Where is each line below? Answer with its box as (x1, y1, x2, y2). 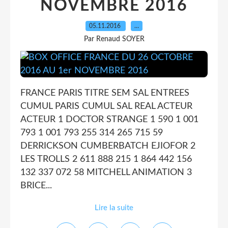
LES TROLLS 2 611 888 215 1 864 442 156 (20, 155, 192, 164)
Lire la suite (95, 204, 133, 212)
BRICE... (20, 181, 52, 190)
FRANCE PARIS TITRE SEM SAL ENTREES (20, 89, 189, 98)
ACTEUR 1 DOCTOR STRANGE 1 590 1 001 (20, 115, 198, 124)
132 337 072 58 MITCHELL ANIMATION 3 (20, 168, 192, 177)
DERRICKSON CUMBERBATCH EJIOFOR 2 (20, 141, 195, 151)
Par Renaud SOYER (83, 36, 145, 43)
